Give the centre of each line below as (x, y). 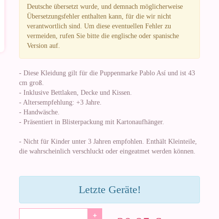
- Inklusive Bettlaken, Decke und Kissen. (76, 93)
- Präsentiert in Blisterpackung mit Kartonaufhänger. (92, 122)
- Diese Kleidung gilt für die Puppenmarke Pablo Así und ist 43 (107, 73)
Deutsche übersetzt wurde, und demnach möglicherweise (105, 7)
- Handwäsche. (39, 112)
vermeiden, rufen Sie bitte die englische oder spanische (103, 36)
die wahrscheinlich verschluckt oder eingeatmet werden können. (107, 151)
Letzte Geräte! (109, 189)
